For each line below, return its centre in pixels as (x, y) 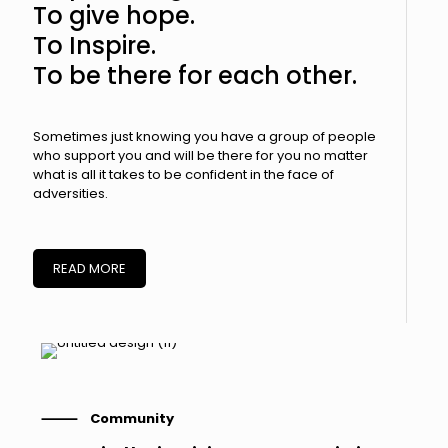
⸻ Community (107, 418)
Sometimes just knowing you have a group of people (204, 136)
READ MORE (89, 268)
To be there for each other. (195, 75)
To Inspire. (94, 45)
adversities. (70, 193)
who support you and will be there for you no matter (200, 155)
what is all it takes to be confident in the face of (183, 174)
